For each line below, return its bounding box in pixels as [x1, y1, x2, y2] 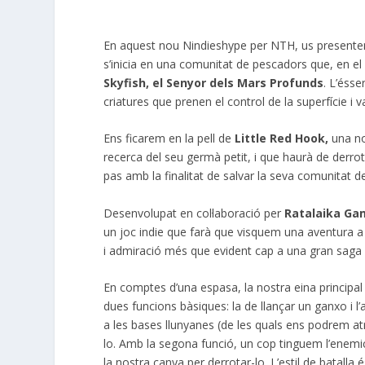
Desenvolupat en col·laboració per [103, 204, 282, 221]
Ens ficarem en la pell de [103, 130, 235, 147]
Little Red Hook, [235, 130, 329, 147]
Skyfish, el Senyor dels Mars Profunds [103, 74, 324, 90]
